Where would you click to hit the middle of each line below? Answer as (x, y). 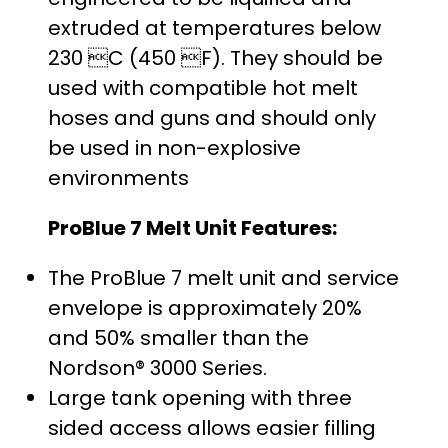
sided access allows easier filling (212, 427)
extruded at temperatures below (214, 27)
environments (118, 177)
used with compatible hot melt (203, 87)
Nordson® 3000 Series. (157, 367)
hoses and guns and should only (212, 117)
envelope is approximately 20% (205, 307)
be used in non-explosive (174, 147)
